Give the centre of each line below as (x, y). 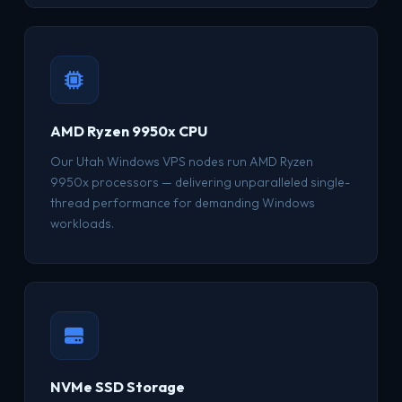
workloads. (82, 223)
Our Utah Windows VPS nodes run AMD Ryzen (181, 162)
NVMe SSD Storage (117, 387)
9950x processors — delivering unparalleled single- (200, 182)
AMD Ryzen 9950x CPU (128, 131)
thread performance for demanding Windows (182, 203)
